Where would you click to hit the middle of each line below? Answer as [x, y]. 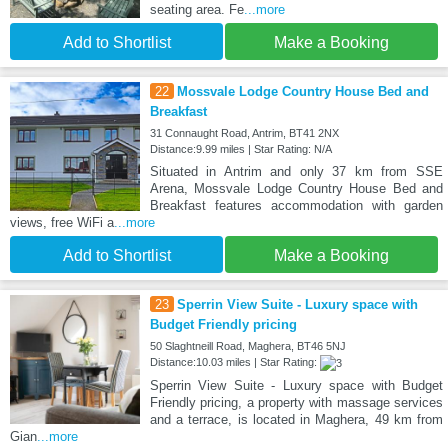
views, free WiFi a [62, 222]
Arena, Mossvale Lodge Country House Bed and [296, 188]
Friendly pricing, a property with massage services [296, 402]
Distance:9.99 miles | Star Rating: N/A [240, 148]
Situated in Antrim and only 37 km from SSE [296, 171]
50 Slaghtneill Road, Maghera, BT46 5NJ [247, 345]
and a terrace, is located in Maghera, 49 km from [296, 419]
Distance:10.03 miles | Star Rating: [234, 361]
